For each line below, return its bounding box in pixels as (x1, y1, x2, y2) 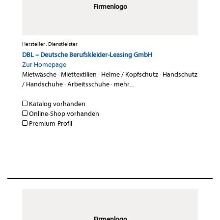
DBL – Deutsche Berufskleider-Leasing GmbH (22, 51, 152, 59)
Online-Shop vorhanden (27, 110, 99, 118)
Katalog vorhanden (27, 100, 85, 109)
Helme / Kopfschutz (101, 70, 158, 79)
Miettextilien (61, 70, 97, 79)
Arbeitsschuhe (67, 80, 110, 89)
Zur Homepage (22, 60, 66, 69)
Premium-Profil (27, 119, 72, 128)
